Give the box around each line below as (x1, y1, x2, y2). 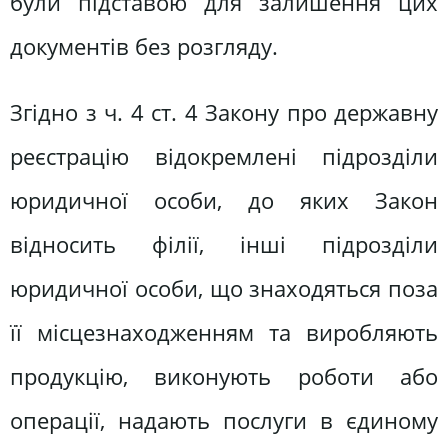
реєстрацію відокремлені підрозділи (10, 140, 438, 172)
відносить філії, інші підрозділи (10, 228, 438, 260)
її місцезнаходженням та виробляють (10, 316, 438, 348)
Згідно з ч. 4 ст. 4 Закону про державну (10, 96, 438, 128)
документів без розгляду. (10, 31, 278, 63)
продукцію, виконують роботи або (10, 360, 438, 392)
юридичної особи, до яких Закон (10, 184, 438, 216)
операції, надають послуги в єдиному (10, 404, 438, 436)
